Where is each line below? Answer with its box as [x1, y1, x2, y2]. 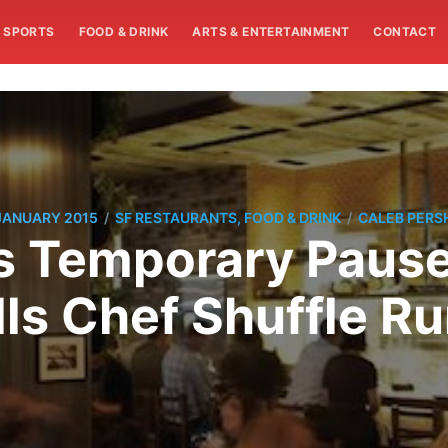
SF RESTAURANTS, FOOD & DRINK [115, 209, 341, 227]
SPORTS [3, 24, 55, 39]
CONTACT [373, 24, 437, 39]
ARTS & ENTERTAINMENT [192, 24, 350, 39]
